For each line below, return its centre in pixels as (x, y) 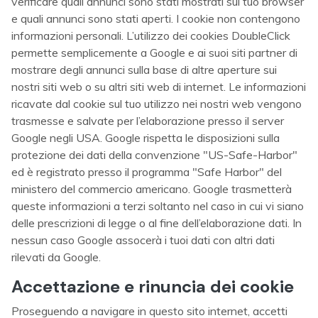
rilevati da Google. (56, 257)
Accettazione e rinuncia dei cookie (153, 286)
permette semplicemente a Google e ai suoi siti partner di (154, 53)
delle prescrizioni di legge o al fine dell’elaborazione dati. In (157, 223)
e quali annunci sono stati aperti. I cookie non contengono (156, 18)
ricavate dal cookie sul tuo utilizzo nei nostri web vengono (157, 104)
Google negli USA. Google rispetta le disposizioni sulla (146, 138)
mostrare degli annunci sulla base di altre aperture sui (144, 70)
